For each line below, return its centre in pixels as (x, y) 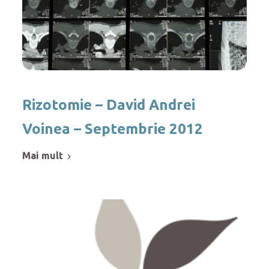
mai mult (47, 155)
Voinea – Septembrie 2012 (113, 128)
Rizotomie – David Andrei (109, 104)
